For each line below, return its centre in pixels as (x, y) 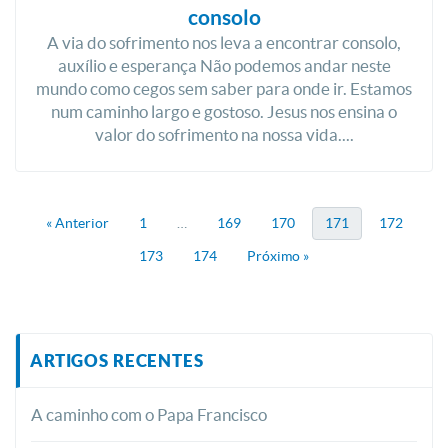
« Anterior (77, 223)
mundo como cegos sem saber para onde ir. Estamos (224, 88)
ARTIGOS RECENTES (117, 360)
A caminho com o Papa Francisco (149, 414)
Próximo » (278, 256)
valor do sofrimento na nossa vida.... (224, 134)
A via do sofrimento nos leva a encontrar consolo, (224, 42)
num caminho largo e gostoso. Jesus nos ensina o (224, 111)
